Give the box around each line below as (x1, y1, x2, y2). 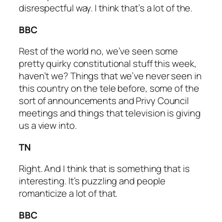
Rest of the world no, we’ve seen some (19, 45, 178, 58)
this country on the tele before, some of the (19, 82, 199, 95)
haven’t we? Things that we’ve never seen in (19, 69, 202, 83)
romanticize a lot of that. (19, 187, 118, 200)
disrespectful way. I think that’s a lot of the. (19, 1, 193, 15)
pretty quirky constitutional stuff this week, (19, 57, 197, 70)
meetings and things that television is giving (19, 107, 201, 120)
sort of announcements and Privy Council (19, 94, 189, 108)
